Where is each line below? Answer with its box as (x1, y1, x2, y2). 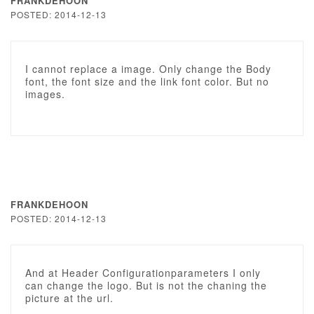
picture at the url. (25, 291, 114, 305)
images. (25, 87, 65, 101)
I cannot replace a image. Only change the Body (25, 62, 271, 76)
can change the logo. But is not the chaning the (25, 278, 267, 292)
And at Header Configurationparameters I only (25, 266, 261, 280)
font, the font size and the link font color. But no (25, 74, 269, 88)
